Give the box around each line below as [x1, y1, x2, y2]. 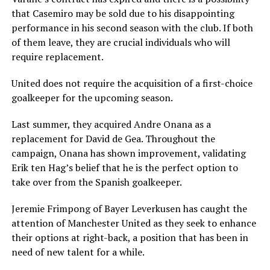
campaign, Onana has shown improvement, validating [11, 146, 246, 160]
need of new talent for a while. [11, 245, 145, 259]
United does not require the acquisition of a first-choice [11, 77, 253, 90]
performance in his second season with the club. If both [11, 21, 253, 35]
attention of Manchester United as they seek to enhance [11, 216, 256, 230]
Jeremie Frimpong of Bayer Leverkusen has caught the [11, 202, 247, 216]
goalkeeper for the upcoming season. [11, 91, 173, 105]
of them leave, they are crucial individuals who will [11, 36, 230, 49]
